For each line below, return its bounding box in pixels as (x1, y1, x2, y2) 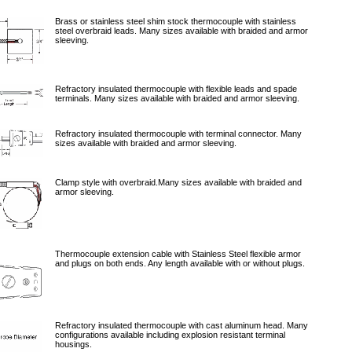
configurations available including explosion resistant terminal (55, 330, 285, 339)
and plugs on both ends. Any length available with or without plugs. (55, 258, 305, 268)
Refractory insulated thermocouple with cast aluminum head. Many (55, 321, 308, 330)
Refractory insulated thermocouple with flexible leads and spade (55, 84, 297, 93)
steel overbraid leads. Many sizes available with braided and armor (55, 26, 308, 35)
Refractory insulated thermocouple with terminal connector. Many (55, 129, 302, 138)
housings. (55, 339, 92, 349)
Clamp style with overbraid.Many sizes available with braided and (55, 178, 302, 187)
